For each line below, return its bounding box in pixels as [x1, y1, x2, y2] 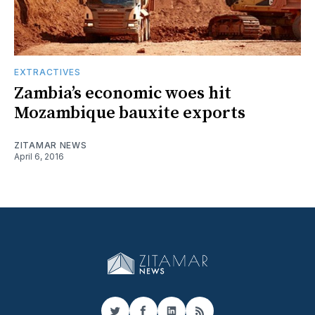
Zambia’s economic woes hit [14, 82, 231, 104]
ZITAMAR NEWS [14, 139, 87, 150]
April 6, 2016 [14, 150, 64, 162]
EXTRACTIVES [14, 66, 81, 77]
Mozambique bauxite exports [14, 102, 245, 124]
